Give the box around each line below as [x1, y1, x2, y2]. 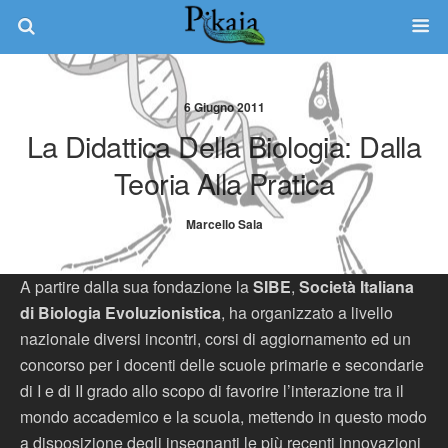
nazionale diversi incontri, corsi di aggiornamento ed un [20, 327, 411, 350]
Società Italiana [299, 275, 414, 298]
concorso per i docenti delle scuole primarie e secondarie [20, 353, 424, 376]
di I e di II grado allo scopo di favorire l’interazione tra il [20, 379, 404, 402]
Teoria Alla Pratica [113, 162, 335, 203]
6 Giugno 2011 [183, 98, 265, 116]
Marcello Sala [185, 215, 263, 233]
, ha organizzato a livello [221, 301, 393, 324]
